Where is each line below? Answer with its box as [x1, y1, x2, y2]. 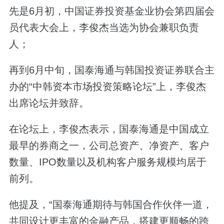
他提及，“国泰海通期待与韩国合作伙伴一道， [8, 199, 212, 210]
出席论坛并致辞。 [8, 97, 89, 109]
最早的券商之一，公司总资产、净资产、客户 [8, 140, 209, 151]
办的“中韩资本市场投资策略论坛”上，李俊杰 [8, 81, 206, 92]
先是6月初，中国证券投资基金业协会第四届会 [8, 5, 214, 17]
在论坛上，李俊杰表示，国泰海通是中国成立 [8, 123, 209, 135]
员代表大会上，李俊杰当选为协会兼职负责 [8, 22, 199, 33]
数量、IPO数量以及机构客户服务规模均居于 [8, 156, 206, 168]
